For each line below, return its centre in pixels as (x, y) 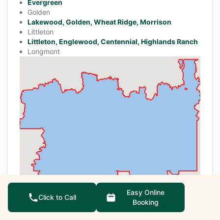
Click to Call (57, 197)
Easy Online (145, 192)
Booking (145, 202)
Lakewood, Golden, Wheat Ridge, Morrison (99, 22)
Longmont (44, 52)
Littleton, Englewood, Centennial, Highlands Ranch (113, 42)
